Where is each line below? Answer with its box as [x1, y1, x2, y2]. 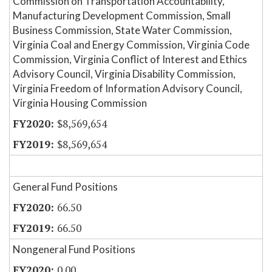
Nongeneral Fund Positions [13, 243, 135, 256]
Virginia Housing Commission [13, 97, 147, 110]
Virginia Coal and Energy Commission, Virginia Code [13, 38, 250, 52]
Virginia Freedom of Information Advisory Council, [13, 82, 242, 95]
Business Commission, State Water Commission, [13, 24, 232, 37]
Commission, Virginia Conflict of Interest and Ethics [13, 53, 247, 66]
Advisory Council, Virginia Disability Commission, [13, 67, 236, 81]
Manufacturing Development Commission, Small [13, 9, 231, 22]
